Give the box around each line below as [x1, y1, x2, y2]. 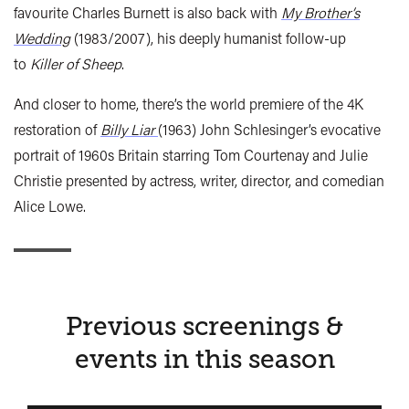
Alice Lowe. [14, 196, 86, 216]
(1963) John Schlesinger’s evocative [158, 120, 381, 140]
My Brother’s [281, 3, 360, 23]
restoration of [14, 120, 100, 140]
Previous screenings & [66, 312, 343, 342]
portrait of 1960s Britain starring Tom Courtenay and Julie [14, 145, 368, 165]
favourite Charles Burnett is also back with [14, 3, 281, 23]
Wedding [14, 28, 70, 48]
